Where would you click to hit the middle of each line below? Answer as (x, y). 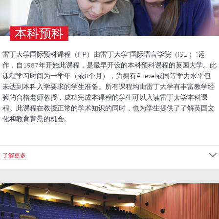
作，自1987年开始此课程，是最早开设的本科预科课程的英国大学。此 (109, 65)
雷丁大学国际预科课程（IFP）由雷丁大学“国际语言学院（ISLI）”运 (104, 54)
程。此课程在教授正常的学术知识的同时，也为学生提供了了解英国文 (109, 108)
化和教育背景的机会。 (37, 119)
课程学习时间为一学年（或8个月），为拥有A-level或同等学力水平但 (107, 76)
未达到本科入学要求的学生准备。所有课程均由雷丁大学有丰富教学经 (109, 87)
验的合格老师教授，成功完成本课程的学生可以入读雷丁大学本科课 (105, 97)
